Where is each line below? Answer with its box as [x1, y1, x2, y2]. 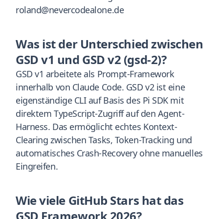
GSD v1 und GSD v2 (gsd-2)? [16, 51, 167, 67]
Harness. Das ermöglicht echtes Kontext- [16, 121, 177, 132]
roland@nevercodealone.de [16, 4, 124, 16]
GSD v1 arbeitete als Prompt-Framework [16, 68, 175, 80]
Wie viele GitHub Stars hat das [16, 192, 184, 208]
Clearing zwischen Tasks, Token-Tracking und [16, 134, 192, 146]
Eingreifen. [16, 160, 58, 172]
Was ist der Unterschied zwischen [16, 36, 203, 52]
